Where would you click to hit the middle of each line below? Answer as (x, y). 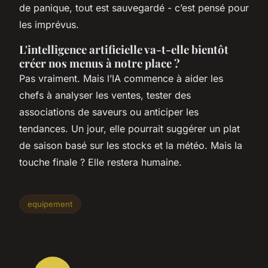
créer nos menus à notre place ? (100, 63)
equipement (50, 204)
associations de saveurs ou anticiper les (109, 112)
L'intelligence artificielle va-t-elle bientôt (124, 50)
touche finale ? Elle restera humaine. (100, 162)
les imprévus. (49, 25)
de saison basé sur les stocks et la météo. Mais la (131, 146)
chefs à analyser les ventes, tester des (105, 95)
